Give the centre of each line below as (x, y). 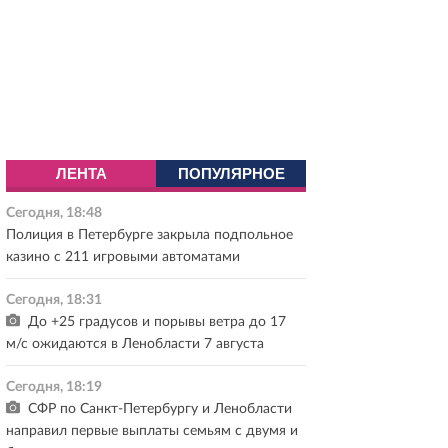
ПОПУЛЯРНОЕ (231, 173)
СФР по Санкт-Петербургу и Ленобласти (158, 409)
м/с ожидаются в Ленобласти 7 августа (135, 344)
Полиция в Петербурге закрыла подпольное (149, 235)
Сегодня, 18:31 (54, 300)
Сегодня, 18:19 (54, 387)
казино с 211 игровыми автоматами (123, 257)
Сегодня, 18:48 (54, 213)
